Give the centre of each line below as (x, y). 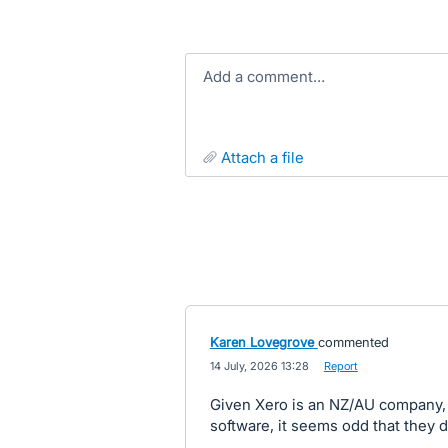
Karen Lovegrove (261, 342)
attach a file (267, 157)
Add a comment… (268, 76)
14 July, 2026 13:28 (259, 366)
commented (353, 342)
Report (340, 366)
